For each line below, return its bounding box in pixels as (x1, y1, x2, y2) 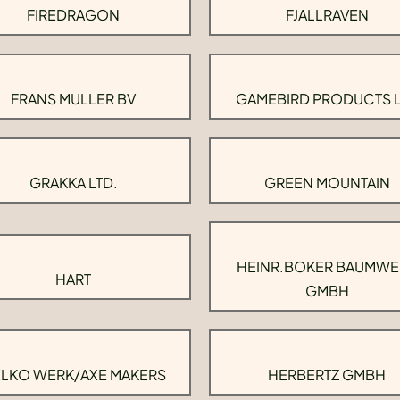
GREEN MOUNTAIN (263, 173, 390, 192)
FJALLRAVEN (285, 5, 369, 24)
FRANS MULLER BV (11, 89, 136, 108)
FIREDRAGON (27, 5, 120, 24)
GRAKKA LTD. (29, 173, 118, 192)
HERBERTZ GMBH (268, 365, 386, 384)
